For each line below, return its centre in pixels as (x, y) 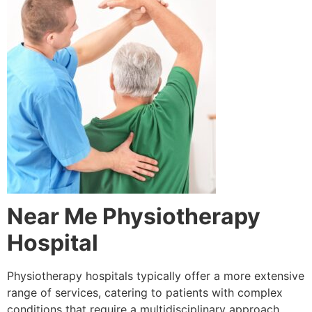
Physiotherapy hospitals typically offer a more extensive (156, 275)
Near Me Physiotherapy (134, 216)
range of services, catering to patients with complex (145, 292)
